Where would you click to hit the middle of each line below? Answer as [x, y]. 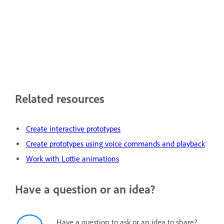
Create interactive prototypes [73, 128]
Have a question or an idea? [85, 189]
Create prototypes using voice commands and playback [115, 143]
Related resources [60, 98]
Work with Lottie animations [72, 158]
